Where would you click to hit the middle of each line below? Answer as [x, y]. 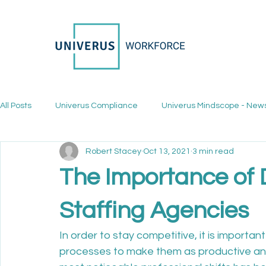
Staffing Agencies [154, 210]
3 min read [213, 151]
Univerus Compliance [96, 105]
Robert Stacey [113, 151]
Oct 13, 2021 [167, 151]
